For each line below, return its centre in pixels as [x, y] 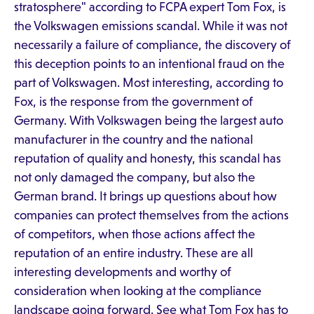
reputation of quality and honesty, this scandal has [148, 158]
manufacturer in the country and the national [134, 139]
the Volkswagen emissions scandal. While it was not [151, 26]
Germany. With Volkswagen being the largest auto [149, 121]
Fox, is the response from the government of [134, 102]
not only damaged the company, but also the [135, 177]
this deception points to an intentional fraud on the [149, 64]
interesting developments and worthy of [123, 272]
